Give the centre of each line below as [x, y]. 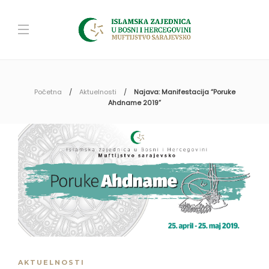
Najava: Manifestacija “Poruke [184, 92]
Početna [48, 92]
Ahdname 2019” [134, 103]
